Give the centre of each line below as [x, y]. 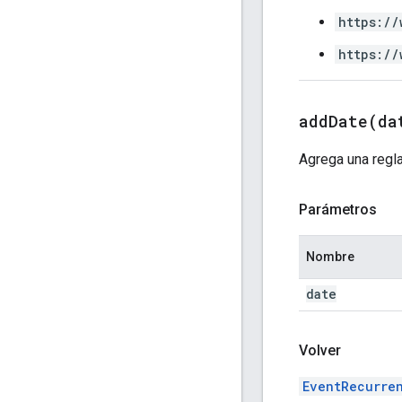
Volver [320, 350]
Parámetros [338, 209]
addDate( [338, 121]
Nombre [330, 256]
